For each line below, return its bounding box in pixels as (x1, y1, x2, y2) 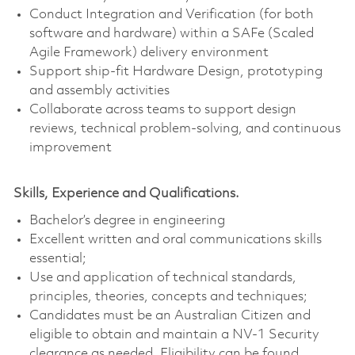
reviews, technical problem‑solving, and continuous (29, 122, 341, 136)
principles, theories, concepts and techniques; (29, 290, 307, 304)
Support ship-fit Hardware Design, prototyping (29, 65, 323, 79)
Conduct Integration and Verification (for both (29, 8, 314, 22)
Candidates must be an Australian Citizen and (29, 309, 311, 323)
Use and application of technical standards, (29, 271, 296, 285)
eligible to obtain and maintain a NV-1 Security (29, 328, 319, 342)
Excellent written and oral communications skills (29, 233, 322, 247)
